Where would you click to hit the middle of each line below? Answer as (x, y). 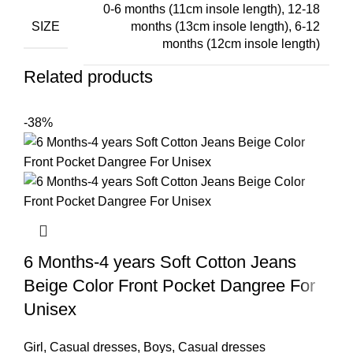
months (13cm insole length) (210, 26)
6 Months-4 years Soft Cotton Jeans (160, 262)
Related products (88, 77)
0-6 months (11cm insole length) (192, 9)
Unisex (50, 309)
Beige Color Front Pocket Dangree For (169, 286)
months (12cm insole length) (241, 43)
